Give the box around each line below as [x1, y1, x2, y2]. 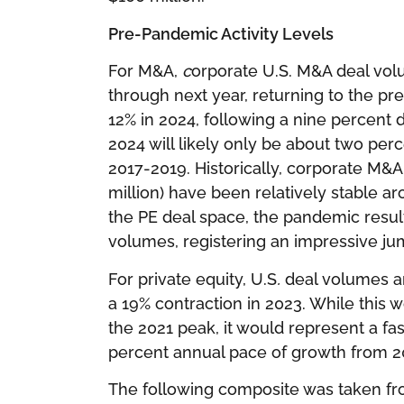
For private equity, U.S [108, 269, 277, 289]
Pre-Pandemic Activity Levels [108, 23, 334, 43]
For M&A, [108, 61, 178, 81]
